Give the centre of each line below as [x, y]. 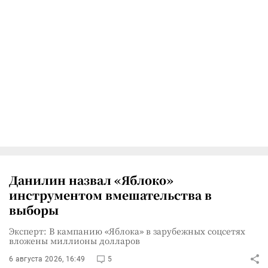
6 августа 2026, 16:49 [47, 259]
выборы [34, 209]
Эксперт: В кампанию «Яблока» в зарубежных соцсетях [127, 231]
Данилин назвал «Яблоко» [91, 179]
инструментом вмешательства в [110, 194]
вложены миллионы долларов [74, 240]
